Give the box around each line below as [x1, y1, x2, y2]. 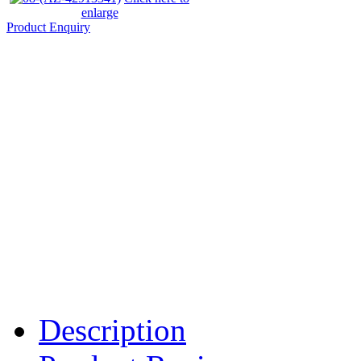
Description [39, 313, 186, 348]
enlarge [81, 6, 118, 20]
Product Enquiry [6, 20, 90, 35]
